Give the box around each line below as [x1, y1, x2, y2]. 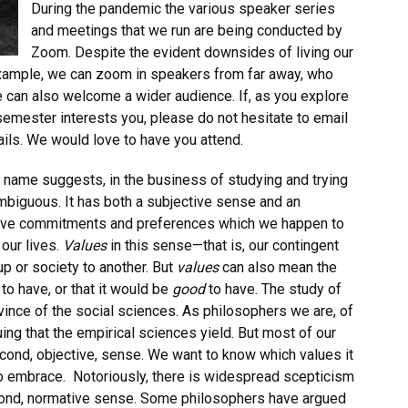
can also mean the [222, 259, 337, 276]
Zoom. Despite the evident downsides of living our [31, 44, 353, 61]
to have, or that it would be [2, 280, 172, 298]
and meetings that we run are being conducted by [31, 22, 342, 39]
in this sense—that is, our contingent [110, 237, 339, 254]
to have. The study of [209, 280, 342, 298]
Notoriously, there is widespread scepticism [73, 368, 354, 385]
